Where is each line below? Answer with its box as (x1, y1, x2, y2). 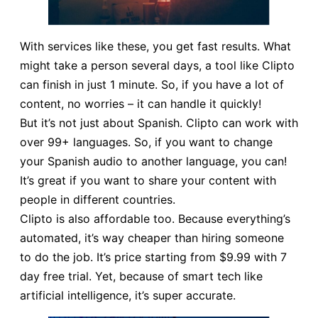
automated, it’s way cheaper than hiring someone (20, 230, 284, 245)
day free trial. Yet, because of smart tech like (20, 268, 263, 283)
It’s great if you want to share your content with (20, 172, 276, 187)
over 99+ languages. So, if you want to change (20, 134, 273, 149)
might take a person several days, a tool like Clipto (20, 57, 295, 72)
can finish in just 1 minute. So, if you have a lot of (20, 77, 284, 92)
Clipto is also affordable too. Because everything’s (20, 211, 290, 226)
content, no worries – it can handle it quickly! (20, 96, 261, 111)
